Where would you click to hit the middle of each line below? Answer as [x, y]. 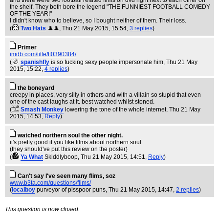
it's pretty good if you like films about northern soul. [76, 142]
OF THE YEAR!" [31, 14]
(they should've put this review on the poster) [69, 149]
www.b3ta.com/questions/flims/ [50, 183]
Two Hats [33, 28]
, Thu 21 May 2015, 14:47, [141, 190]
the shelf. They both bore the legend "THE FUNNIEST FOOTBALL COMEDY [110, 7]
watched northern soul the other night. [70, 135]
